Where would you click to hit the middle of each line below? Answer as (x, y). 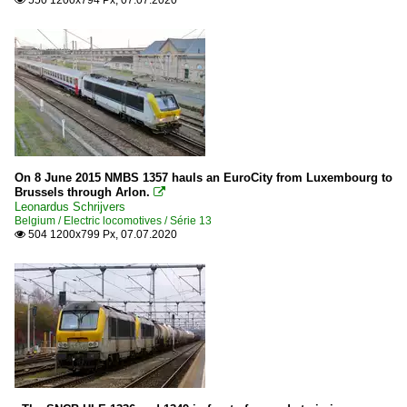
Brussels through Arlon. (82, 192)
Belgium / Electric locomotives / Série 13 (113, 220)
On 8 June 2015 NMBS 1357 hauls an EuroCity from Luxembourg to (203, 177)
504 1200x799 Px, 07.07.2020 (101, 234)
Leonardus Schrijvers (70, 206)
